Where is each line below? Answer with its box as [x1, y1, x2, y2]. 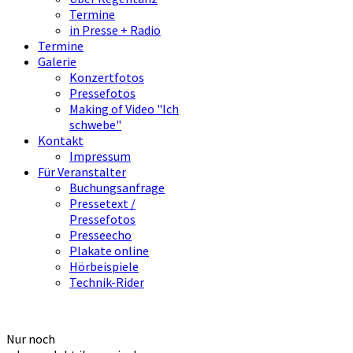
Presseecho [69, 227, 132, 243]
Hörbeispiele [69, 258, 139, 274]
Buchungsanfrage [69, 180, 165, 195]
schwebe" [69, 117, 121, 132]
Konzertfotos [69, 69, 144, 85]
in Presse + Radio [69, 22, 161, 38]
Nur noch [6, 331, 55, 347]
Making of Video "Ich [69, 101, 179, 117]
